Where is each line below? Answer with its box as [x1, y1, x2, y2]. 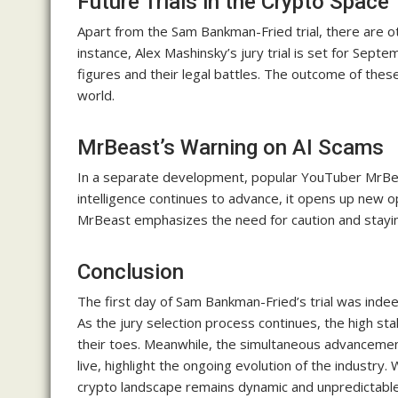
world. [77, 86, 115, 105]
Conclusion [77, 259, 184, 285]
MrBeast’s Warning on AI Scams [77, 135, 384, 161]
